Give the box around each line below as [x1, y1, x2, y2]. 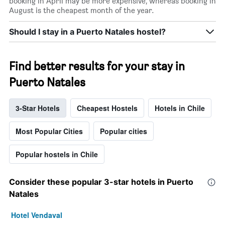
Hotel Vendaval [11, 210, 62, 220]
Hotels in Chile [155, 103, 205, 114]
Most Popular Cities [16, 126, 83, 137]
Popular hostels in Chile [16, 149, 98, 160]
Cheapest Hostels [77, 103, 138, 114]
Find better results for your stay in [9, 59, 185, 74]
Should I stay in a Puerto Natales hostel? [9, 27, 166, 37]
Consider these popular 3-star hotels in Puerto [9, 177, 193, 187]
